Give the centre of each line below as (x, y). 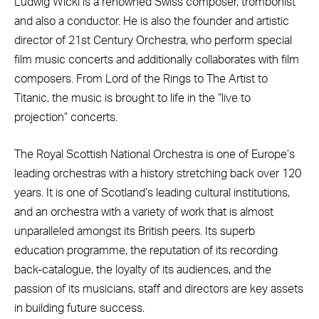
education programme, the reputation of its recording (146, 250)
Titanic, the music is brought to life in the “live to (132, 99)
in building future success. (79, 308)
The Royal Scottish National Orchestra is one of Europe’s (155, 154)
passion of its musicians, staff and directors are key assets (159, 289)
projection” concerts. (66, 118)
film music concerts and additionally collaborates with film (157, 60)
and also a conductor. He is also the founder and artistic (152, 22)
